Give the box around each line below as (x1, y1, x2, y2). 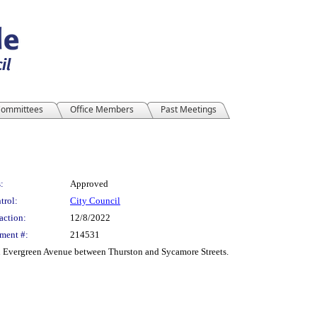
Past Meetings (161, 103, 217, 115)
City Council (70, 195, 120, 206)
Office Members (70, 103, 134, 115)
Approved (70, 178, 108, 189)
